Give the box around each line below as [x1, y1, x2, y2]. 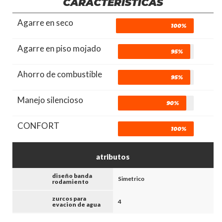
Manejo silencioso [17, 94, 84, 105]
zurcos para [52, 194, 87, 202]
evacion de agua [52, 200, 101, 208]
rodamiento [52, 177, 89, 185]
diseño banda [52, 171, 93, 179]
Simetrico [118, 174, 145, 182]
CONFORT [17, 120, 60, 131]
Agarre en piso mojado [17, 43, 102, 54]
